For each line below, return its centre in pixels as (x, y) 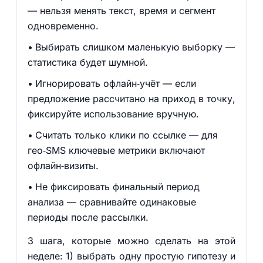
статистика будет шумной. (87, 62)
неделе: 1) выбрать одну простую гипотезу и (131, 256)
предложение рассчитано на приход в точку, (131, 99)
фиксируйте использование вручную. (113, 114)
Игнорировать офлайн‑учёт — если (115, 83)
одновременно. (63, 26)
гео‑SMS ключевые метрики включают (116, 150)
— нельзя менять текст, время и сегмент (121, 11)
